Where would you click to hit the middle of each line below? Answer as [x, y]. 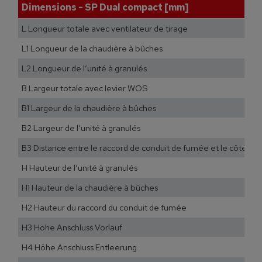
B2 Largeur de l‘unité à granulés [81, 127]
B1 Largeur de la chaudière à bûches [89, 108]
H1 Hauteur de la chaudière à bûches [90, 187]
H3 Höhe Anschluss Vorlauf [72, 227]
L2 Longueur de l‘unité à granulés [84, 68]
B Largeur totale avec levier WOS [85, 88]
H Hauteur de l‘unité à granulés [80, 167]
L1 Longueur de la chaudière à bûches [92, 48]
